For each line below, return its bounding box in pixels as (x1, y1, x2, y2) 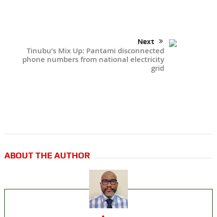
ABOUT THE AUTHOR (4, 150, 90, 161)
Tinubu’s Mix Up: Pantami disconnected (27, 46, 165, 56)
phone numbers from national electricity (22, 54, 165, 65)
